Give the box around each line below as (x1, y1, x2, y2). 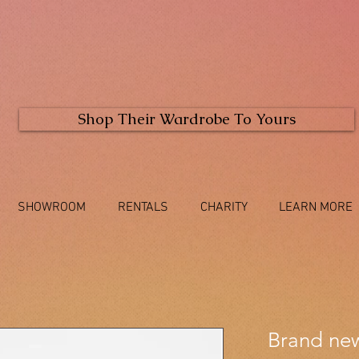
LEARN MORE (278, 200, 353, 216)
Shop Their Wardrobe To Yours (78, 109, 296, 129)
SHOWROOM (18, 200, 86, 216)
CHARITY (200, 200, 248, 216)
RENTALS (118, 200, 168, 216)
